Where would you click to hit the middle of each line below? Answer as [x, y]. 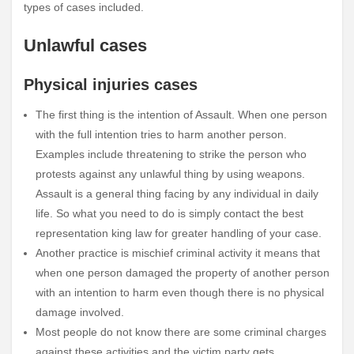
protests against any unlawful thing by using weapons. [170, 173]
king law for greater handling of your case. [217, 233]
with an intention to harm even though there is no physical [180, 292]
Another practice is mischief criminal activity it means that [178, 252]
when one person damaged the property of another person [183, 272]
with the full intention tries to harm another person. [161, 134]
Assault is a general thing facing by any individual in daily [177, 193]
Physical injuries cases [111, 84]
